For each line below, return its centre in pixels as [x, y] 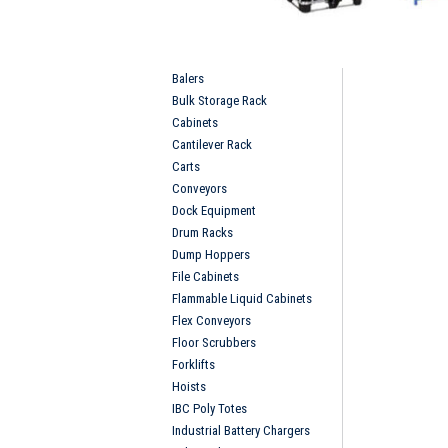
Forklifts [193, 364]
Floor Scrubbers [214, 342]
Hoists [189, 386]
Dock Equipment [214, 210]
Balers [188, 78]
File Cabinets [205, 276]
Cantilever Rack [212, 144]
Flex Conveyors [211, 320]
